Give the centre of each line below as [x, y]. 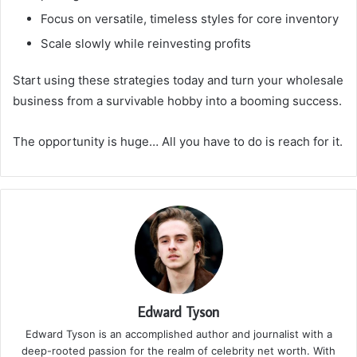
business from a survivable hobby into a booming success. [177, 101]
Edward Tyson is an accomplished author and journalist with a [178, 334]
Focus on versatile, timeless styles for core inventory [190, 19]
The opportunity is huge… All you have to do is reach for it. [178, 142]
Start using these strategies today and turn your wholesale [178, 80]
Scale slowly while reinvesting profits [146, 44]
